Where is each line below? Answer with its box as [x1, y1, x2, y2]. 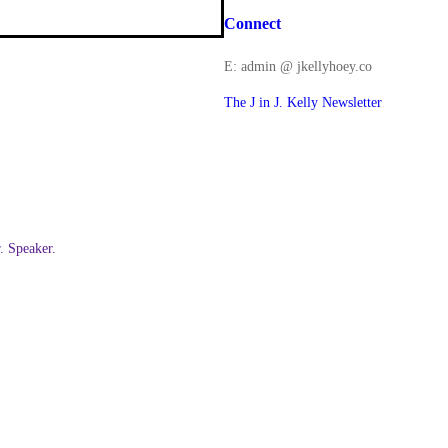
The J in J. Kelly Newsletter [224, 93, 382, 110]
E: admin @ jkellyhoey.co [224, 57, 372, 74]
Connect [224, 15, 281, 33]
